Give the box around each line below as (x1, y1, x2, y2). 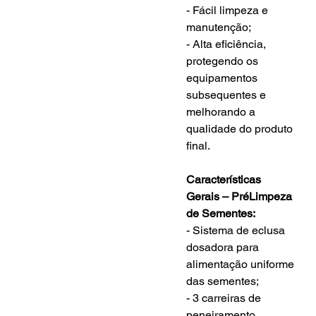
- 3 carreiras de (186, 291, 265, 305)
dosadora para (186, 240, 262, 254)
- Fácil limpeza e (186, 3, 272, 17)
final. (186, 138, 211, 152)
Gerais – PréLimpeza (186, 189, 296, 203)
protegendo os (186, 54, 262, 68)
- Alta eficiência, (186, 37, 269, 51)
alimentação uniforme (186, 257, 298, 271)
